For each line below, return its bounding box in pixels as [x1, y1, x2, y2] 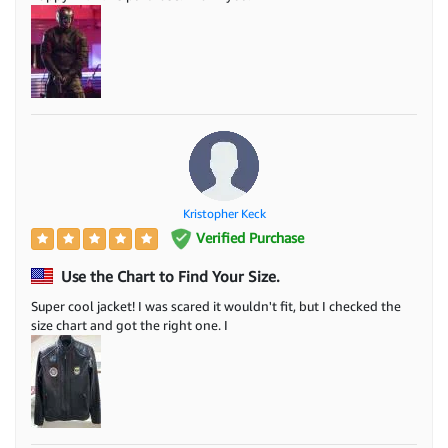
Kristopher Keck [182, 205, 266, 221]
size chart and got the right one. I [31, 317, 228, 334]
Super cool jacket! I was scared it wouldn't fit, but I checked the [31, 298, 401, 315]
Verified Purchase [191, 228, 304, 246]
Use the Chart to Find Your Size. [57, 267, 280, 286]
